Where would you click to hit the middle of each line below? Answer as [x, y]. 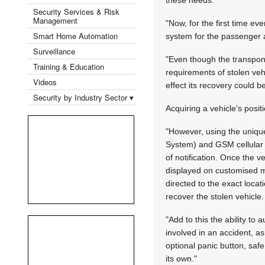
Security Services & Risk [76, 11]
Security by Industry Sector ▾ [83, 97]
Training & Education [69, 66]
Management [55, 20]
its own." [182, 258]
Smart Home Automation [77, 35]
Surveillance [54, 51]
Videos [45, 82]
